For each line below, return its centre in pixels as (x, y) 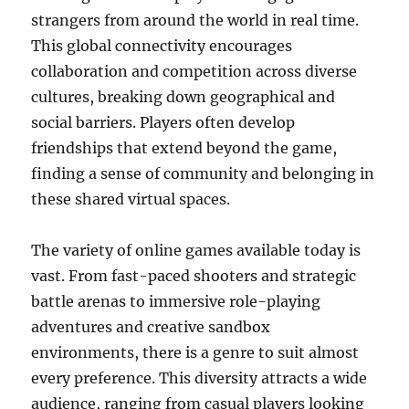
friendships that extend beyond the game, (184, 148)
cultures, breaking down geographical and (184, 97)
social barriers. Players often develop (163, 123)
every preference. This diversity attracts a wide (199, 378)
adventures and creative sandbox (151, 327)
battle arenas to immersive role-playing (176, 302)
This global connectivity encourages (162, 46)
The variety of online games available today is (196, 251)
